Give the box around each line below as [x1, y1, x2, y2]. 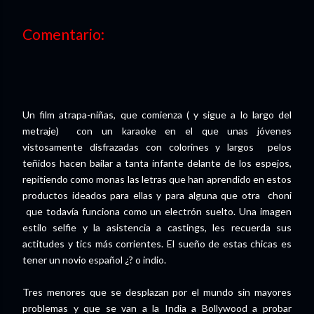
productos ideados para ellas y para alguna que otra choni [22, 189, 292, 202]
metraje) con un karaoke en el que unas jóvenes [22, 125, 292, 137]
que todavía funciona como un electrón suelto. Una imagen [22, 205, 292, 218]
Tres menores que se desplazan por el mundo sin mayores [22, 286, 292, 299]
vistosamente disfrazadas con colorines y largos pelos [22, 141, 292, 153]
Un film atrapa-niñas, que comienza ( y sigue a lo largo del [22, 109, 292, 121]
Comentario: [22, 25, 104, 43]
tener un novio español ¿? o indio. [22, 254, 166, 266]
